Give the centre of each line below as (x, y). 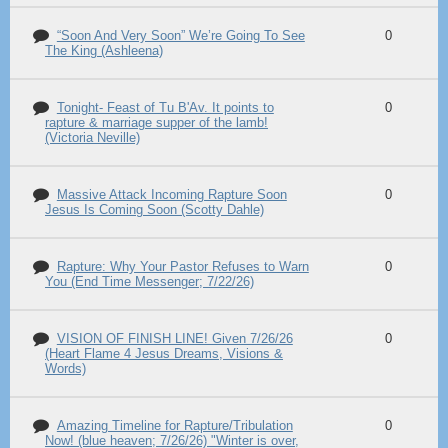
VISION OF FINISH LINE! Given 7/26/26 (174, 338)
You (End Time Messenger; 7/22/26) (149, 281)
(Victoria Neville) (92, 137)
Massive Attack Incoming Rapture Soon (171, 194)
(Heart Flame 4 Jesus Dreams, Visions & (164, 353)
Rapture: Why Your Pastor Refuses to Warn (182, 266)
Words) (65, 368)
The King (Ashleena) (104, 50)
